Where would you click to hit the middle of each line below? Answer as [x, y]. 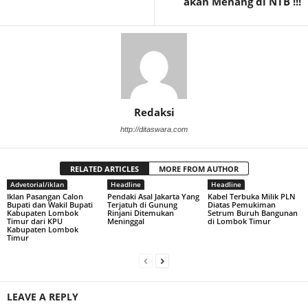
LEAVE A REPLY [43, 297]
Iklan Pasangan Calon [45, 197]
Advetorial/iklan [37, 185]
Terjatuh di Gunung [142, 205]
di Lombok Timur [239, 221]
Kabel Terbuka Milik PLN [251, 197]
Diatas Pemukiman [241, 205]
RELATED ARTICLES [104, 169]
